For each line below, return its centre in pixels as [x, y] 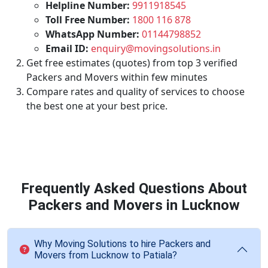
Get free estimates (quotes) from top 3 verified [132, 63]
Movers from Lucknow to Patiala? [106, 255]
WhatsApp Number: [92, 34]
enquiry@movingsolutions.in [156, 48]
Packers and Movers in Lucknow [134, 205]
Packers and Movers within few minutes [117, 77]
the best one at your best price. [97, 106]
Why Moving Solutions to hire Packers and [122, 244]
